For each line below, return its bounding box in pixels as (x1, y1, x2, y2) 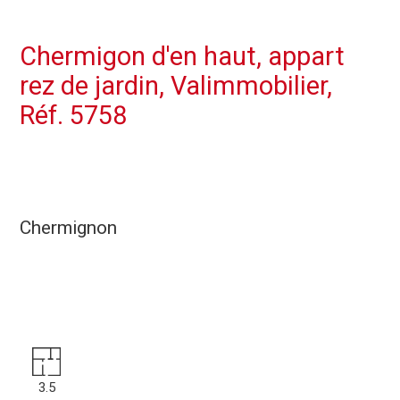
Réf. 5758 (20, 100, 129, 131)
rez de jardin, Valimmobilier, (20, 71, 333, 102)
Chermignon (20, 216, 118, 238)
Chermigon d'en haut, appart (20, 41, 346, 72)
